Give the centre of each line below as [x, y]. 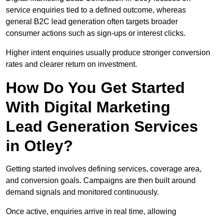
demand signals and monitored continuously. [82, 192]
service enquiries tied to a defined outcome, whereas [96, 10]
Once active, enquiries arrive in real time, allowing [91, 212]
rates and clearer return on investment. [71, 64]
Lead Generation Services [102, 127]
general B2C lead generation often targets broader [92, 22]
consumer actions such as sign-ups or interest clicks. [96, 33]
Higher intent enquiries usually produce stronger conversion [108, 53]
